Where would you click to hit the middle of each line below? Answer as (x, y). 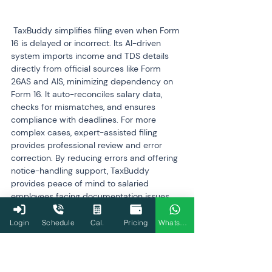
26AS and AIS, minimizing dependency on (93, 81)
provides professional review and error (88, 145)
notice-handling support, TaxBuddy (81, 171)
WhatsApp (183, 222)
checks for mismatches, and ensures (84, 107)
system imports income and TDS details (91, 56)
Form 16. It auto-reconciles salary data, (88, 94)
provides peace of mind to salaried (81, 183)
